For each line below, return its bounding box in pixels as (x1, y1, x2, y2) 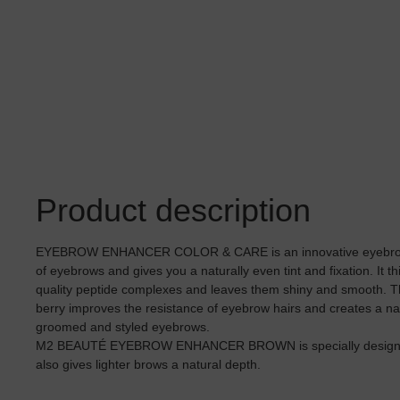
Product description (36, 191, 311, 229)
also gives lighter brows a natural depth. (36, 356, 261, 371)
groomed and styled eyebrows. (36, 319, 213, 334)
